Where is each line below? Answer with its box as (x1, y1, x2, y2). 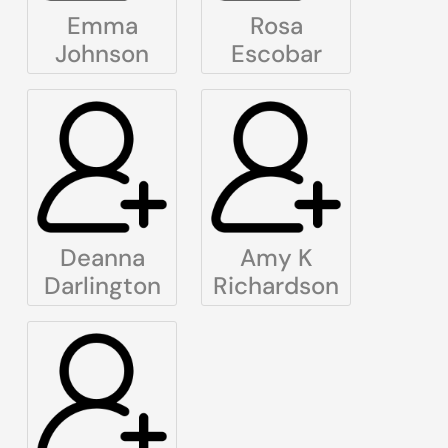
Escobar (230, 38, 322, 70)
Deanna (59, 242, 145, 274)
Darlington (43, 270, 161, 302)
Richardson (213, 270, 339, 302)
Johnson (55, 38, 149, 70)
